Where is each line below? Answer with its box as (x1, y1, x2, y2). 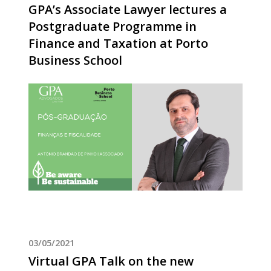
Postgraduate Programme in (28, 18, 197, 35)
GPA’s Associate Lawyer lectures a (28, 1, 227, 18)
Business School (28, 52, 122, 69)
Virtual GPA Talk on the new (28, 253, 194, 270)
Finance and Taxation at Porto (28, 35, 208, 52)
